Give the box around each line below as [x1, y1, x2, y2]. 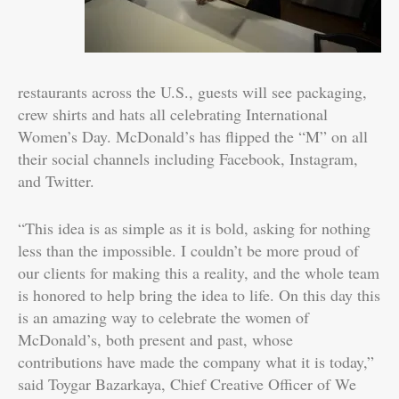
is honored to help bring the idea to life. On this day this [18, 283, 380, 305]
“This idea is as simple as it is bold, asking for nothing [18, 216, 370, 239]
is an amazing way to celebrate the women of [18, 305, 309, 328]
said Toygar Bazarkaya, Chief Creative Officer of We [18, 372, 356, 395]
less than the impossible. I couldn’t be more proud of [18, 239, 359, 261]
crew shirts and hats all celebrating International [18, 102, 328, 125]
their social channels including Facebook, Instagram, [18, 147, 358, 169]
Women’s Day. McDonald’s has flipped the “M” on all [18, 125, 368, 147]
